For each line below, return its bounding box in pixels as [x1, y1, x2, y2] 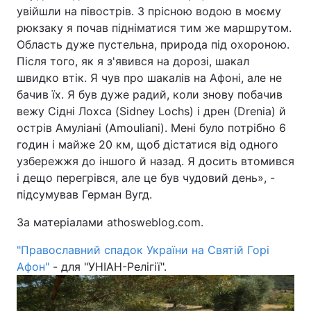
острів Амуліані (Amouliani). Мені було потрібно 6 [17, 121, 286, 135]
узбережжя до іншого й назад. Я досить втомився [17, 154, 294, 168]
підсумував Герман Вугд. [17, 187, 152, 201]
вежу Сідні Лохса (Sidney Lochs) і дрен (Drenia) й [17, 104, 286, 118]
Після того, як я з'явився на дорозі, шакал [17, 54, 249, 68]
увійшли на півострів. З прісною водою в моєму [17, 4, 281, 18]
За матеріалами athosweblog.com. [17, 215, 203, 229]
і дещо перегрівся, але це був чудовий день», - [17, 171, 275, 185]
